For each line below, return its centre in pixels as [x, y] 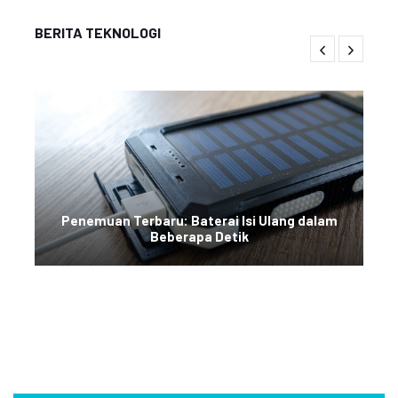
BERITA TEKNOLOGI [98, 32]
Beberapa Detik [199, 236]
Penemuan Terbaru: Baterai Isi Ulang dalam [199, 220]
